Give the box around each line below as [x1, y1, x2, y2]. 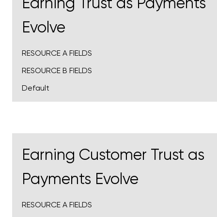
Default [22, 83, 49, 93]
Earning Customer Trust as [22, 146, 204, 164]
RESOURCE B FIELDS [22, 66, 92, 76]
